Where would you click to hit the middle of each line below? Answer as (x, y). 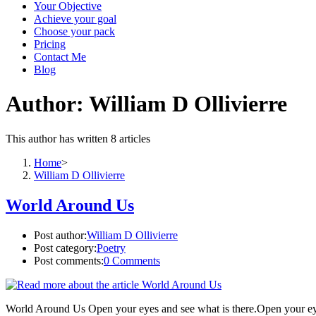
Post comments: (69, 260)
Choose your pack (74, 31)
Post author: (60, 235)
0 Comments (132, 260)
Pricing (50, 44)
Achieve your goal (75, 19)
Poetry (111, 248)
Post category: (65, 248)
